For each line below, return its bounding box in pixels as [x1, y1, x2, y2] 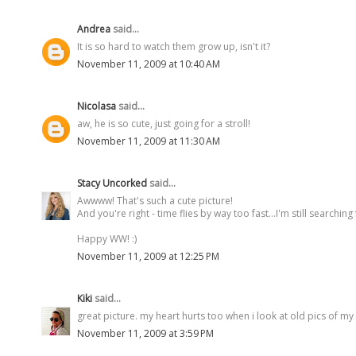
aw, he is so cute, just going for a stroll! [77, 116, 250, 130]
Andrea [77, 21, 110, 36]
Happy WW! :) [77, 231, 137, 246]
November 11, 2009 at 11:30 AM [77, 133, 220, 148]
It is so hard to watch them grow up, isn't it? [77, 39, 270, 53]
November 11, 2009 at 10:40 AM [77, 56, 220, 71]
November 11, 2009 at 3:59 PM [77, 326, 214, 340]
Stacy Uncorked [77, 176, 147, 190]
